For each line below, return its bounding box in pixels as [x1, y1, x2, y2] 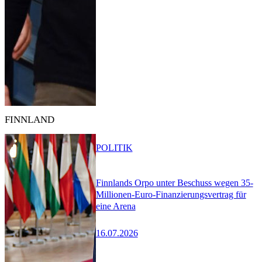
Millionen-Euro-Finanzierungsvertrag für [95, 189, 246, 200]
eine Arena [95, 201, 136, 212]
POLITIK [95, 142, 133, 153]
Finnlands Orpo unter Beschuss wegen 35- [95, 178, 253, 188]
